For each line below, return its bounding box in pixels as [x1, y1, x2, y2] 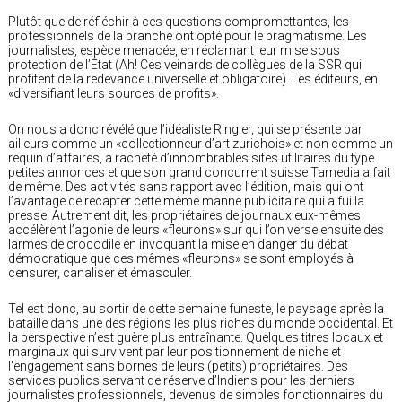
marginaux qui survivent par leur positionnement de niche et [8, 344, 341, 359]
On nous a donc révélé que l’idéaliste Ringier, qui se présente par [8, 121, 363, 136]
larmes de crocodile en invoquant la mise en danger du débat [8, 236, 348, 251]
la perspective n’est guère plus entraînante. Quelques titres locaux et [8, 329, 383, 345]
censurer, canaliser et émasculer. [8, 265, 192, 280]
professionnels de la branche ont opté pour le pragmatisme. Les [8, 28, 367, 43]
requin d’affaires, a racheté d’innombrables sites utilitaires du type [8, 150, 374, 165]
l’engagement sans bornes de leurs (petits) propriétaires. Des [8, 358, 348, 373]
